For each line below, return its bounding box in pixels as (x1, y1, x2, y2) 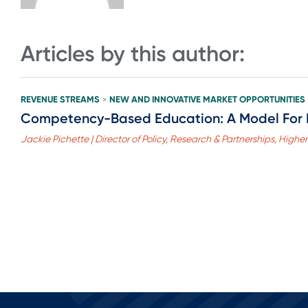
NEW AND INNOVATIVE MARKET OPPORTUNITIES (109, 93, 305, 104)
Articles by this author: (21, 41, 245, 67)
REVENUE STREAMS (21, 93, 100, 104)
